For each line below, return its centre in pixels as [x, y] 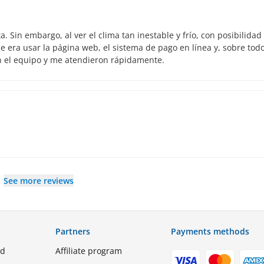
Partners [73, 232]
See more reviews [39, 181]
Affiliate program [89, 251]
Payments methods [210, 232]
